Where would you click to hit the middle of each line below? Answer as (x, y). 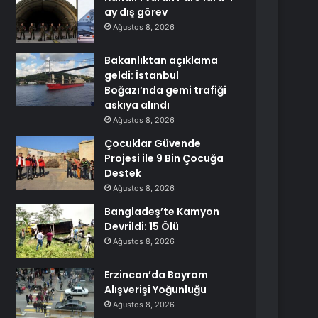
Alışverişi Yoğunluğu (156, 290)
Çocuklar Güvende (153, 143)
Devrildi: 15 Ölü (142, 226)
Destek (123, 173)
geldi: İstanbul (142, 75)
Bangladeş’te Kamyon (162, 212)
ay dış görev (136, 12)
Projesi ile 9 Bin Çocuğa (164, 158)
